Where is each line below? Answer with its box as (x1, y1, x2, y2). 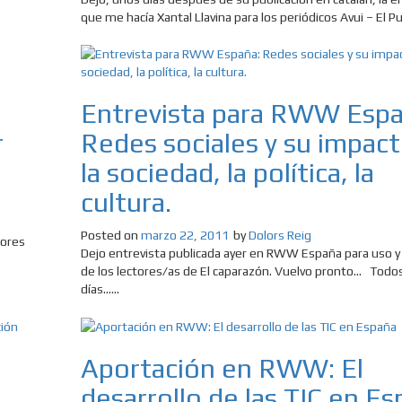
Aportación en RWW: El (80, 353, 363, 385)
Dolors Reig (248, 227, 311, 242)
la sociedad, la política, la (80, 156, 374, 188)
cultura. (80, 186, 171, 218)
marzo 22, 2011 (140, 227, 229, 242)
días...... (80, 281, 119, 296)
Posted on (80, 227, 141, 242)
